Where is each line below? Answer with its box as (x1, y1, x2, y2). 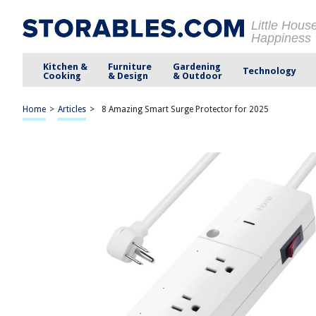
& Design (108, 70, 149, 81)
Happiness (251, 31, 311, 45)
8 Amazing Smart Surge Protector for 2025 (102, 104, 269, 114)
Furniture (108, 61, 152, 72)
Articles (58, 104, 86, 114)
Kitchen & (43, 61, 88, 72)
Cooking (43, 70, 82, 81)
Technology (242, 66, 296, 76)
